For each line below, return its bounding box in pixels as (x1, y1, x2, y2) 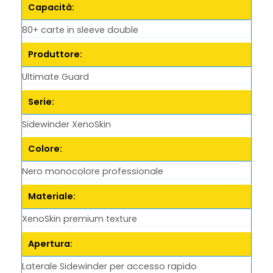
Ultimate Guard (22, 71, 89, 83)
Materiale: (28, 190, 76, 203)
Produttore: (28, 48, 82, 61)
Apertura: (28, 237, 73, 250)
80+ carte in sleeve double (22, 23, 138, 36)
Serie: (28, 95, 54, 108)
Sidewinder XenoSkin (22, 118, 111, 130)
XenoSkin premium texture (22, 213, 137, 225)
